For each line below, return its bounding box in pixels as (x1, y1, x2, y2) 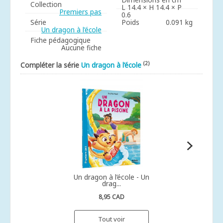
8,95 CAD (99, 193, 124, 201)
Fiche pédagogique (30, 35, 91, 45)
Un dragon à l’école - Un (74, 172, 149, 182)
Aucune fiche (61, 43, 102, 52)
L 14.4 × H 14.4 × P (121, 2, 182, 12)
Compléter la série (20, 60, 81, 70)
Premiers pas (59, 7, 102, 16)
